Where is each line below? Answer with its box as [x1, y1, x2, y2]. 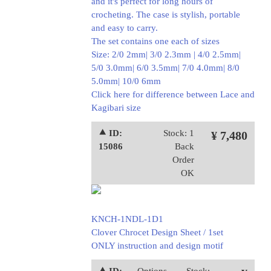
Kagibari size [91, 103, 141, 113]
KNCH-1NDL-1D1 [91, 214, 163, 224]
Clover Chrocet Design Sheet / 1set [91, 227, 223, 237]
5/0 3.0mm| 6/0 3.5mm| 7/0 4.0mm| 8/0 [91, 63, 240, 73]
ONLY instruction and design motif [91, 241, 223, 250]
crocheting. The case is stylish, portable [91, 10, 240, 19]
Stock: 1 [163, 128, 194, 138]
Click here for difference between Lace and [91, 90, 255, 99]
